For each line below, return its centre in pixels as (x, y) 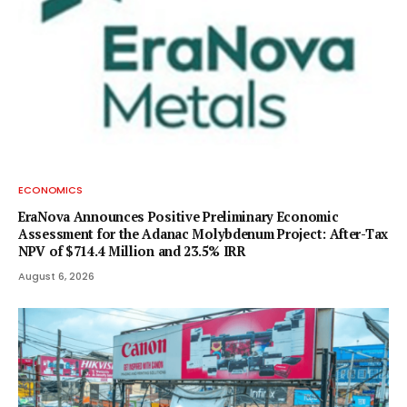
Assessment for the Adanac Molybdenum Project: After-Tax (203, 234)
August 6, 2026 (56, 277)
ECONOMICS (51, 190)
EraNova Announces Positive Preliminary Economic (179, 217)
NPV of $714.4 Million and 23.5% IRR (132, 252)
